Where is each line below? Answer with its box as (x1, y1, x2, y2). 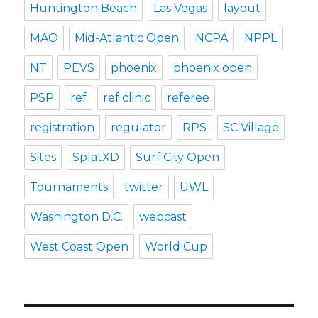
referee (167, 90, 210, 104)
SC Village (223, 120, 280, 134)
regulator (111, 120, 167, 134)
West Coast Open (30, 239, 129, 253)
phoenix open (173, 60, 253, 75)
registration (30, 120, 95, 134)
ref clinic (103, 90, 151, 104)
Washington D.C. (30, 209, 124, 224)
